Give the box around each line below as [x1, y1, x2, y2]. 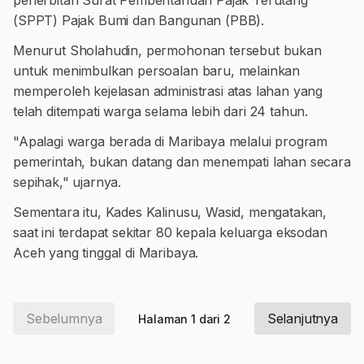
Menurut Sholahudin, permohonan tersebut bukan [13, 42, 322, 58]
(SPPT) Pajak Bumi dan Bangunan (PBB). [13, 12, 265, 28]
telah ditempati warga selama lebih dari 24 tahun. [13, 103, 309, 119]
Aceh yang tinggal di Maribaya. [13, 245, 199, 261]
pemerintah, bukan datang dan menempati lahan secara [13, 154, 351, 170]
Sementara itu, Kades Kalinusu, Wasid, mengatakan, [13, 204, 327, 220]
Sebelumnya [26, 310, 102, 327]
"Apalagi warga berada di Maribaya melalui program [13, 133, 328, 149]
